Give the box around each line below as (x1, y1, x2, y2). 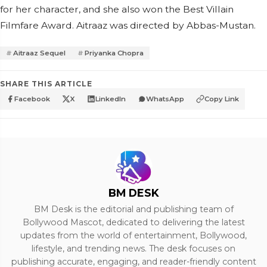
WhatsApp (146, 95, 184, 103)
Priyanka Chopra (85, 49, 144, 57)
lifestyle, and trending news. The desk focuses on (32, 243, 235, 254)
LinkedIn (95, 95, 126, 103)
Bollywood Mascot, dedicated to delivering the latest (22, 217, 245, 228)
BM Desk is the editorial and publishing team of (33, 204, 234, 215)
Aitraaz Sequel (13, 49, 66, 57)
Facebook (14, 95, 50, 103)
